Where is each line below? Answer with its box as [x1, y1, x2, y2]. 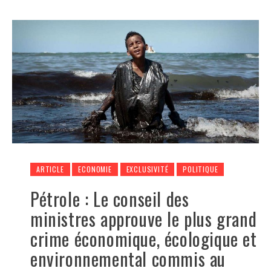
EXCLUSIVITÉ [126, 164, 169, 175]
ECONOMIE [78, 164, 112, 175]
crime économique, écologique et [30, 225, 257, 253]
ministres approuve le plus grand [30, 205, 257, 233]
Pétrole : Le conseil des [30, 185, 189, 213]
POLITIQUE [183, 164, 218, 175]
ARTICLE [36, 164, 64, 175]
